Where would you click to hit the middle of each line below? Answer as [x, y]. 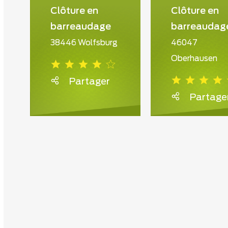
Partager [89, 82]
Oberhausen [194, 59]
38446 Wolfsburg [84, 43]
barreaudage [81, 27]
